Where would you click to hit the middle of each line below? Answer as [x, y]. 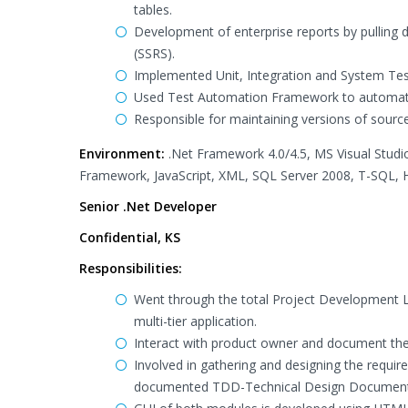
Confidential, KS [130, 237]
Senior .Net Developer [148, 206]
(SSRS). [154, 53]
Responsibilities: [131, 268]
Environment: [122, 153]
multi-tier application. [195, 321]
